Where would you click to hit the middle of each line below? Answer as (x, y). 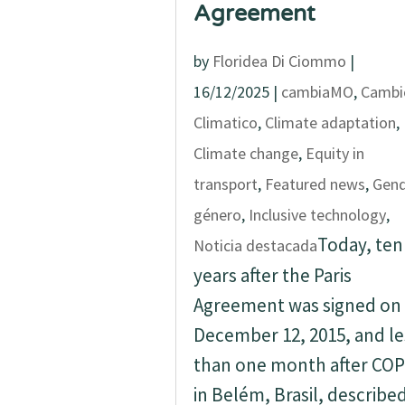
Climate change (245, 153)
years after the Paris (272, 275)
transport (225, 184)
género (217, 215)
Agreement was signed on (297, 305)
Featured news (315, 184)
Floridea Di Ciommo (279, 61)
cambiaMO (317, 92)
